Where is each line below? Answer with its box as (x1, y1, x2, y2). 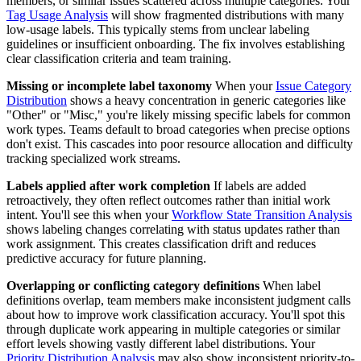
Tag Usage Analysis (6, 8, 108, 23)
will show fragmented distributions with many (108, 8, 344, 23)
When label (259, 279, 321, 293)
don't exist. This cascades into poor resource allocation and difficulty (6, 137, 353, 151)
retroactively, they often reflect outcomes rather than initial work (6, 193, 330, 208)
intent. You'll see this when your (6, 208, 172, 222)
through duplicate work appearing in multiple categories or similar (6, 322, 340, 337)
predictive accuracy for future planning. (6, 251, 206, 266)
